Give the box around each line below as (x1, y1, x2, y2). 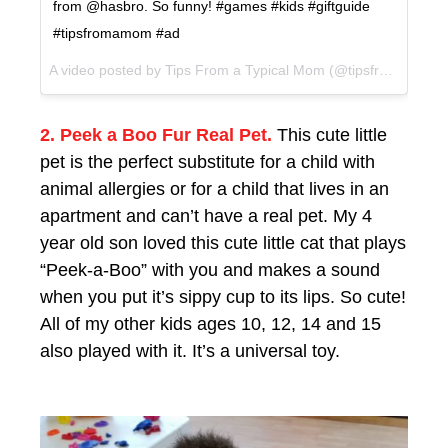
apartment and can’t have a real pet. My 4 (40, 206, 372, 227)
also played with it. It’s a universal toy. (40, 341, 340, 362)
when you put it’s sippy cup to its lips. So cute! (40, 287, 406, 308)
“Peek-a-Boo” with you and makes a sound (40, 260, 380, 281)
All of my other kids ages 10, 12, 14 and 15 (40, 314, 381, 335)
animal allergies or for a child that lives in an (40, 179, 389, 200)
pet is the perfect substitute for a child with (40, 152, 375, 173)
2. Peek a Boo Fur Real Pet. (40, 125, 277, 146)
